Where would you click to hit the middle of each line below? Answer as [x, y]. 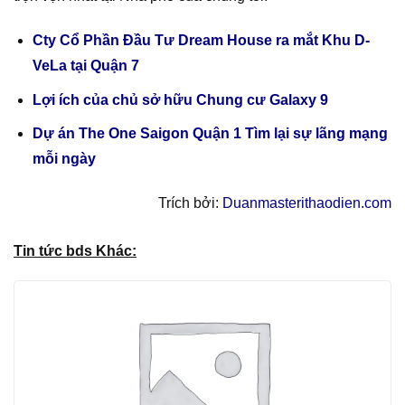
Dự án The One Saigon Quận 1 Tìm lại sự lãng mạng [210, 134]
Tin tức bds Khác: [75, 251]
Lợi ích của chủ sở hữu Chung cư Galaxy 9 [180, 99]
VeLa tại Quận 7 [85, 66]
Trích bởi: [190, 203]
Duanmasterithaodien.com [307, 203]
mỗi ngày [64, 159]
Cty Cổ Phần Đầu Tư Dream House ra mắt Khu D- [201, 41]
